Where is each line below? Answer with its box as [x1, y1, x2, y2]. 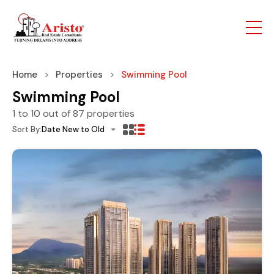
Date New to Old [42, 124, 105, 135]
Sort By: [12, 124, 42, 135]
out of [40, 107, 73, 120]
